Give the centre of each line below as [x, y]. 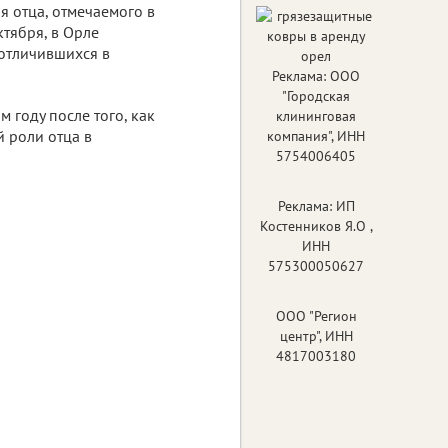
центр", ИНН [316, 335]
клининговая [316, 115]
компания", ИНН [316, 135]
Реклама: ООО [316, 75]
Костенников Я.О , [316, 225]
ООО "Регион [316, 315]
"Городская [316, 95]
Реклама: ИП [316, 205]
